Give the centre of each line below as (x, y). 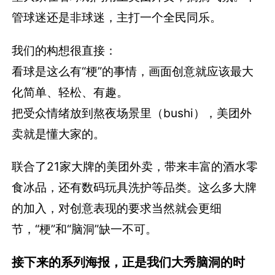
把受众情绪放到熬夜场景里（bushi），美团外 (132, 113)
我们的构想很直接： (64, 50)
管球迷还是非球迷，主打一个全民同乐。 (117, 17)
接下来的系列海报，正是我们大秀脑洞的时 (129, 261)
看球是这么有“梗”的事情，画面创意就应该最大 (133, 71)
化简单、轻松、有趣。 (70, 92)
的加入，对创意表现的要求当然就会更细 (117, 208)
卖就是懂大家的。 (59, 134)
